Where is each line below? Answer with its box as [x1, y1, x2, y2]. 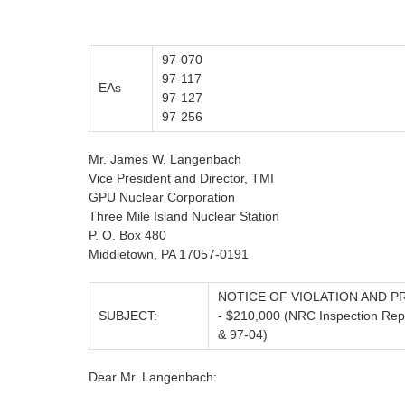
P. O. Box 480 [89, 228, 166, 243]
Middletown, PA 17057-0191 [89, 247, 249, 262]
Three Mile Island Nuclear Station [89, 209, 279, 224]
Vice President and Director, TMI [89, 171, 274, 186]
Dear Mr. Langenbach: [89, 370, 217, 385]
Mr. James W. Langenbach [89, 152, 241, 167]
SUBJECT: [99, 308, 157, 324]
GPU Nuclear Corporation [89, 190, 235, 205]
